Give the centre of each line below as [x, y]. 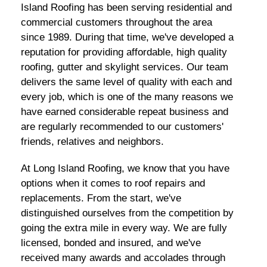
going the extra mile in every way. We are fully [124, 228]
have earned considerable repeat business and [124, 112]
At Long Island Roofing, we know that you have [125, 169]
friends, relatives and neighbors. [92, 142]
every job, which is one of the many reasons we [127, 97]
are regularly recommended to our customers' [122, 127]
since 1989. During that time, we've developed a [127, 38]
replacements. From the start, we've [101, 198]
